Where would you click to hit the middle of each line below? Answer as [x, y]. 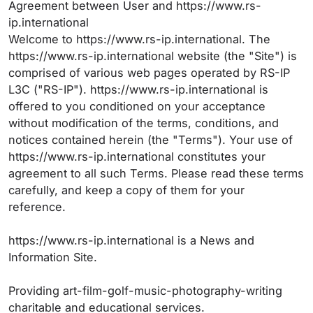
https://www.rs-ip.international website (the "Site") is [153, 56]
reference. [39, 207]
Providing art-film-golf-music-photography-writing [145, 291]
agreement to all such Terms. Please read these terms [156, 173]
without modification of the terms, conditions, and [144, 123]
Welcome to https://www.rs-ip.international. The [139, 39]
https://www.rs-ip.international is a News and [131, 240]
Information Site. [54, 257]
